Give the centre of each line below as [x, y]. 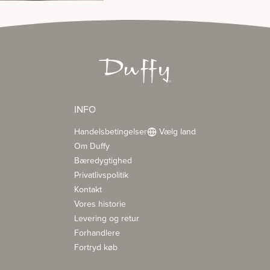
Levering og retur [107, 218]
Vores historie [100, 204]
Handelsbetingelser [111, 132]
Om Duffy [92, 146]
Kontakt [88, 190]
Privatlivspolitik [101, 175]
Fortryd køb [96, 247]
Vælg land [177, 132]
